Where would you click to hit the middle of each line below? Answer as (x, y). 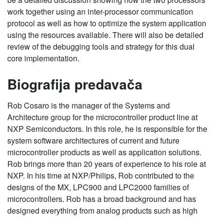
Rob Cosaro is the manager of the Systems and (89, 105)
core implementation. (43, 58)
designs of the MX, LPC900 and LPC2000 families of (98, 187)
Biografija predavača (75, 84)
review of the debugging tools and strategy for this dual (101, 46)
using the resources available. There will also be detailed (105, 35)
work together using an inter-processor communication (100, 11)
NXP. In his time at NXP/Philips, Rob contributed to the (101, 175)
